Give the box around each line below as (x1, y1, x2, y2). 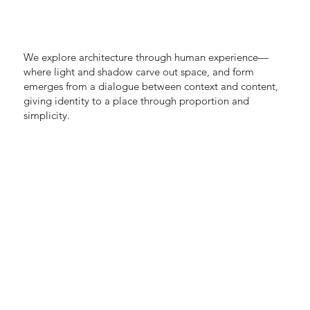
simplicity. (24, 108, 71, 122)
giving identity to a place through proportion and (24, 93, 250, 107)
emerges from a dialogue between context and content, (24, 79, 279, 93)
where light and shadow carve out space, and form (24, 64, 255, 78)
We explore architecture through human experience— (24, 50, 269, 64)
